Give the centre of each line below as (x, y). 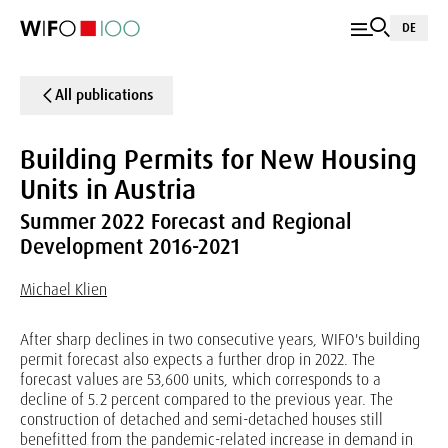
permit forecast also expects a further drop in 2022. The (197, 359)
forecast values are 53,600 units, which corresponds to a (200, 379)
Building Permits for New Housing (218, 159)
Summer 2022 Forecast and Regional (186, 222)
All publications (104, 95)
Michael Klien (63, 289)
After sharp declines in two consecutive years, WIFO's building (220, 339)
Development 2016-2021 (130, 247)
